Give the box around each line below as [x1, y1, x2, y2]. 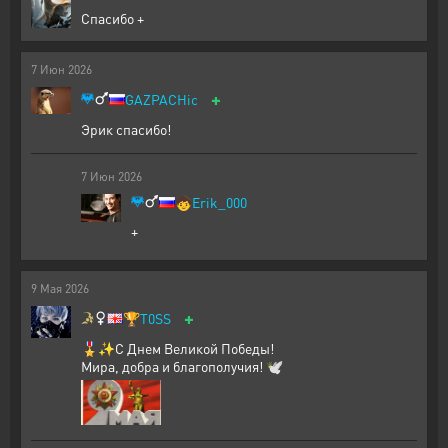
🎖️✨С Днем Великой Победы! [81, 339, 274, 357]
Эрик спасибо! [81, 120, 171, 138]
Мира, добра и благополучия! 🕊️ [81, 357, 283, 375]
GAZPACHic [125, 90, 198, 108]
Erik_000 [192, 193, 247, 211]
